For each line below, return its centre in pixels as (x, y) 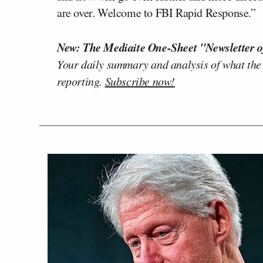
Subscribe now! (140, 81)
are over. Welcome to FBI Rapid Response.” (156, 13)
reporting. (81, 81)
